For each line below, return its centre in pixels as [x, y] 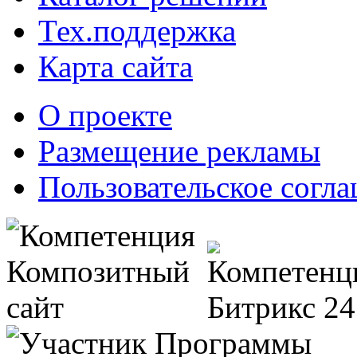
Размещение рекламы [179, 151]
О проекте [105, 115]
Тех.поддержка [137, 31]
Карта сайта [116, 67]
